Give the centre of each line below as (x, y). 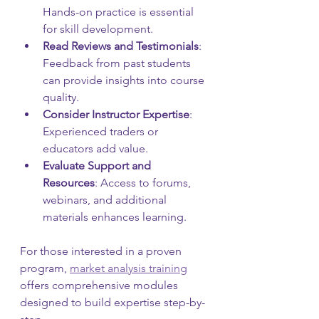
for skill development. (98, 28)
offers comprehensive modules (100, 285)
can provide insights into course (125, 80)
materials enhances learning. (115, 216)
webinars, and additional (106, 199)
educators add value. (95, 148)
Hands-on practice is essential (120, 11)
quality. (61, 97)
